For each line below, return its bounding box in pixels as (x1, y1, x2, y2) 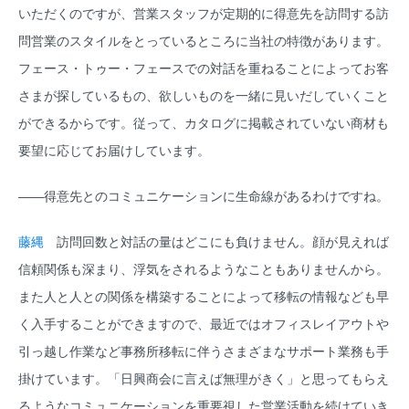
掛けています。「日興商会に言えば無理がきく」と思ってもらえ (18, 372, 389, 387)
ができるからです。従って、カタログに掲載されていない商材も (18, 116, 389, 131)
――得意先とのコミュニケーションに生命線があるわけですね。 (18, 189, 389, 204)
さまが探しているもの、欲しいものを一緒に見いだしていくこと (18, 89, 389, 104)
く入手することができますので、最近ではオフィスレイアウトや (18, 317, 389, 332)
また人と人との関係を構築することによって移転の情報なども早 (18, 289, 389, 305)
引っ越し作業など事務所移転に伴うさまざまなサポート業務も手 (18, 344, 389, 360)
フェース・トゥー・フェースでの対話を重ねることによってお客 (18, 61, 389, 77)
